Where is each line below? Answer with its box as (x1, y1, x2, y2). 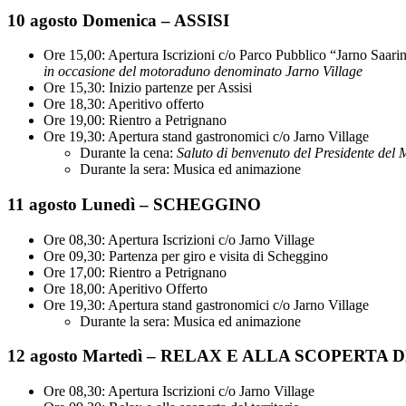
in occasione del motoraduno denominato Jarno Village (43, 63, 362, 80)
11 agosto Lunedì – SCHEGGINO (7, 194, 261, 214)
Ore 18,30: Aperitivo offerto (43, 96, 204, 112)
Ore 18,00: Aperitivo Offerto (43, 280, 208, 296)
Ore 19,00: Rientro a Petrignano (43, 112, 227, 129)
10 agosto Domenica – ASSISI (7, 10, 229, 30)
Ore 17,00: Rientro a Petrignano (43, 264, 227, 280)
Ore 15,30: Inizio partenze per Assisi (43, 80, 252, 96)
